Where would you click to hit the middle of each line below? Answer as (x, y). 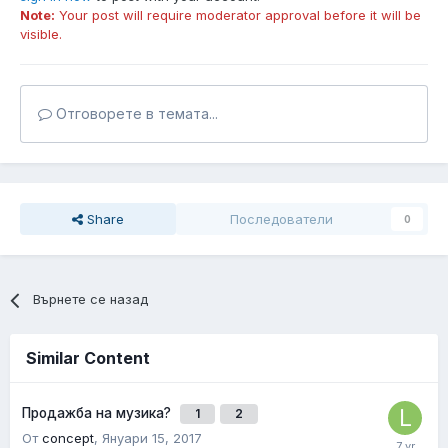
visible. (41, 34)
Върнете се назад (91, 299)
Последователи (282, 219)
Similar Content (88, 358)
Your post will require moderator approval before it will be (238, 15)
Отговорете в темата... (135, 114)
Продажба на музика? (98, 413)
